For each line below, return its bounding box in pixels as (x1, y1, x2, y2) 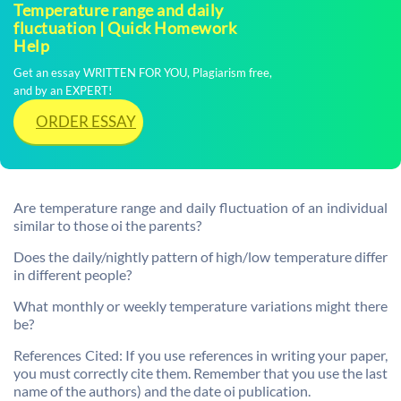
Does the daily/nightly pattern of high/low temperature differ (13, 248, 388, 265)
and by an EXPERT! (13, 83, 112, 98)
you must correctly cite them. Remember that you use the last (13, 364, 388, 381)
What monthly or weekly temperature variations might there (13, 297, 388, 314)
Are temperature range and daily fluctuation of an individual (13, 199, 388, 216)
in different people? (13, 266, 132, 283)
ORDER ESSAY (36, 112, 136, 131)
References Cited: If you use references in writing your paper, (13, 346, 388, 363)
